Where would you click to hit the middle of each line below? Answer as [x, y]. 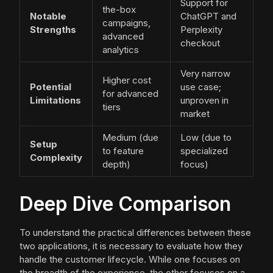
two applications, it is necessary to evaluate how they [131, 246]
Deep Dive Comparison [125, 204]
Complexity [56, 158]
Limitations [55, 101]
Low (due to [206, 138]
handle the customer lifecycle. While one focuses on [130, 260]
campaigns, [126, 23]
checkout [200, 43]
